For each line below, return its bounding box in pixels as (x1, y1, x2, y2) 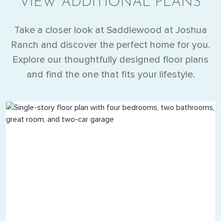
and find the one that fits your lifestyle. (26, 68, 195, 80)
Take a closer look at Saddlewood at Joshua (14, 24, 207, 36)
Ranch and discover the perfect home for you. (11, 38, 210, 51)
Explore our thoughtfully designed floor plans (12, 53, 209, 66)
